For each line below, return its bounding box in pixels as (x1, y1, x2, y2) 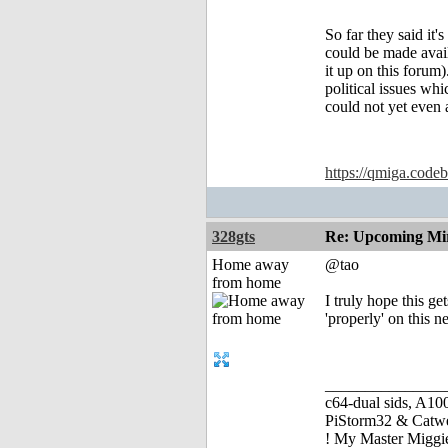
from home (212, 274, 281, 292)
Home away (212, 256, 289, 274)
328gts (212, 228, 255, 246)
